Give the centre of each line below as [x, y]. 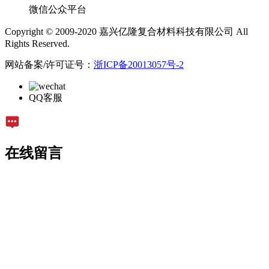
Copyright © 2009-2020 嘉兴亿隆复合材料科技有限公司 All [126, 32]
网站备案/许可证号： [49, 65]
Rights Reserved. [37, 44]
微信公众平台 [58, 10]
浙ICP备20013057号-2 [139, 65]
